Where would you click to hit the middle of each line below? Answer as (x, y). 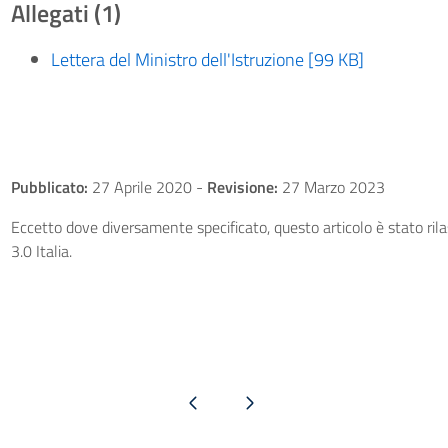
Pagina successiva (249, 401)
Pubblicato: (49, 187)
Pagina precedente (193, 401)
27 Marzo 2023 (331, 187)
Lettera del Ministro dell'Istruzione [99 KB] (207, 59)
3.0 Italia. (41, 251)
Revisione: (242, 187)
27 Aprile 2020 (141, 187)
